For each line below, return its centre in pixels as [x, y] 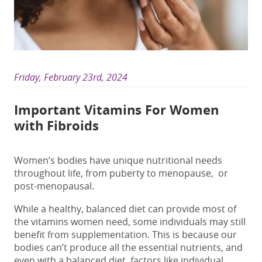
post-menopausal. [55, 186]
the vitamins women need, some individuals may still [130, 221]
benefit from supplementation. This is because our [125, 234]
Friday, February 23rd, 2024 [71, 77]
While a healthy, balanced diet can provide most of [125, 208]
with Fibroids [56, 125]
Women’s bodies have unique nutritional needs [118, 160]
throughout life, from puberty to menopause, [115, 173]
